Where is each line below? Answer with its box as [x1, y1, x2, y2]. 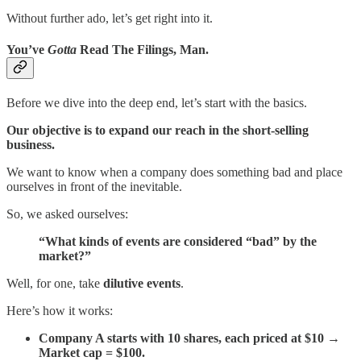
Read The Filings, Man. [80, 42, 209, 56]
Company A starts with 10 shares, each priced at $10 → [39, 331, 340, 346]
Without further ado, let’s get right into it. [6, 10, 213, 25]
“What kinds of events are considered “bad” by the [39, 234, 317, 249]
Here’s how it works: [6, 304, 113, 318]
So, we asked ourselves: [6, 207, 128, 222]
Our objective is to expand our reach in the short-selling [6, 123, 309, 138]
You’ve [6, 42, 48, 56]
